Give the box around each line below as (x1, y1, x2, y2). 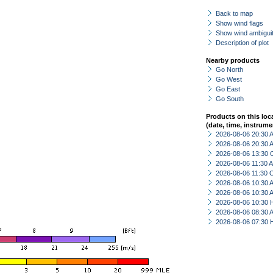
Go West (216, 76, 242, 83)
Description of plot (216, 39, 269, 46)
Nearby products (206, 57, 260, 64)
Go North (216, 66, 243, 73)
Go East (216, 85, 240, 93)
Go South (216, 95, 244, 102)
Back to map (216, 10, 253, 17)
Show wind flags (216, 19, 263, 27)
